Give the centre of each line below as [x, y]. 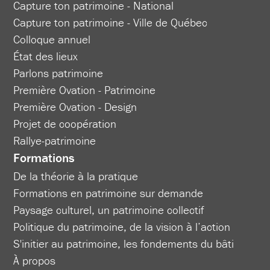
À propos [35, 260]
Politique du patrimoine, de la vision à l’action [122, 226]
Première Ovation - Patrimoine [85, 89]
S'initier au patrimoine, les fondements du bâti [124, 243]
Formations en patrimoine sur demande [108, 193]
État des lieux [46, 56]
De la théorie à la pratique [76, 176]
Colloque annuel [52, 39]
